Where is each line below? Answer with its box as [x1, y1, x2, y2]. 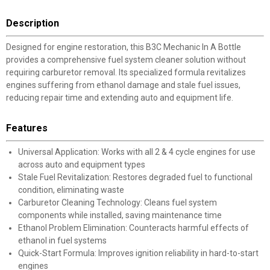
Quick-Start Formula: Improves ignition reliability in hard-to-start [18, 248, 259, 258]
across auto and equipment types [18, 160, 145, 169]
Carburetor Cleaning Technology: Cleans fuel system [18, 198, 217, 207]
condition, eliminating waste [18, 185, 124, 195]
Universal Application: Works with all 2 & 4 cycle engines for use [18, 147, 256, 157]
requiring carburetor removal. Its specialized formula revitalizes [6, 67, 246, 77]
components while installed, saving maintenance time [18, 210, 222, 220]
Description [6, 17, 59, 29]
